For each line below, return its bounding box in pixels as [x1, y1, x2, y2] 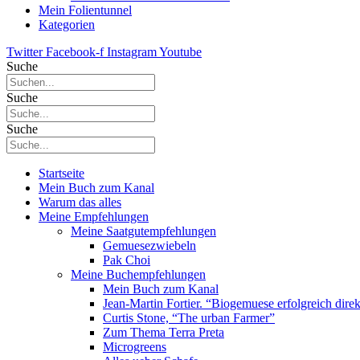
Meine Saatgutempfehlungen [71, 224, 216, 238]
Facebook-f [46, 45, 104, 59]
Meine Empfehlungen [39, 210, 149, 223]
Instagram [107, 45, 157, 59]
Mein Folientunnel [39, 3, 132, 17]
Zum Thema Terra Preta [103, 325, 224, 339]
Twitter [6, 45, 43, 59]
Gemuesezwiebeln [103, 239, 196, 252]
